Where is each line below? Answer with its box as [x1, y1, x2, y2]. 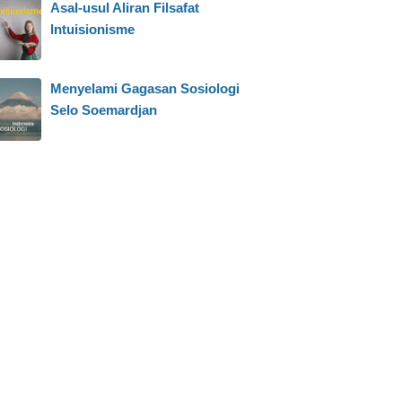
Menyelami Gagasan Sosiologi [50, 81, 240, 96]
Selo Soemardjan [50, 102, 157, 118]
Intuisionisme [50, 22, 135, 37]
